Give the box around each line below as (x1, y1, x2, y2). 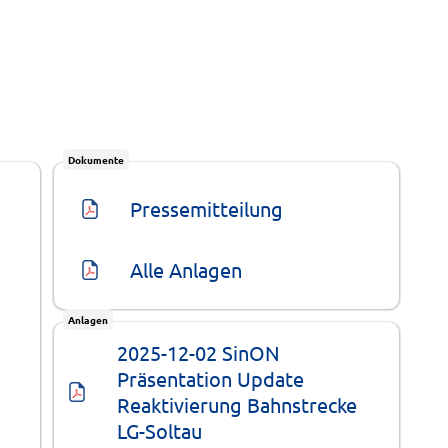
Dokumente (67, 151, 124, 167)
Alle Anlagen (130, 257, 243, 283)
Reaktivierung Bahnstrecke (117, 392, 363, 418)
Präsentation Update (117, 366, 310, 392)
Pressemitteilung (130, 195, 284, 221)
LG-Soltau (117, 418, 203, 444)
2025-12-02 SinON (117, 340, 286, 366)
